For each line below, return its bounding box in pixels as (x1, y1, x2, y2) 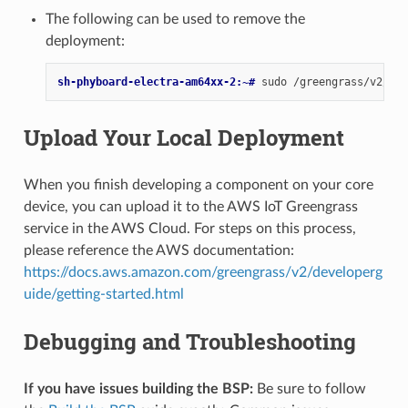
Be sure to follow (252, 381, 366, 396)
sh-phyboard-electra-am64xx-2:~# (56, 75, 261, 88)
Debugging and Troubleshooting (23, 326, 356, 356)
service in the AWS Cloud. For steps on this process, (23, 220, 356, 236)
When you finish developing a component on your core (23, 177, 373, 192)
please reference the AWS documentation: (23, 242, 294, 258)
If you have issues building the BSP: (23, 381, 253, 396)
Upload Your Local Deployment (23, 122, 344, 152)
